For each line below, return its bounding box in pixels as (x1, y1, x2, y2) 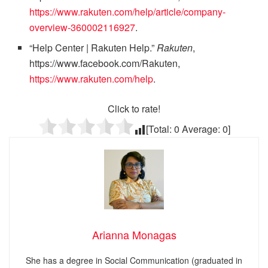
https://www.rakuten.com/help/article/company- (29, 4, 226, 19)
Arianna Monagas (92, 226, 176, 242)
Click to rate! (108, 101, 160, 115)
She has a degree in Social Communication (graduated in (26, 254, 242, 266)
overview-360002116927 (29, 20, 136, 34)
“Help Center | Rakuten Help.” (29, 40, 157, 54)
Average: (179, 121, 223, 136)
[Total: (145, 121, 174, 136)
